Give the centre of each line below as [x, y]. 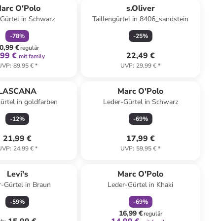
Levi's [17, 174]
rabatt [153, 160]
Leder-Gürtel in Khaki [141, 185]
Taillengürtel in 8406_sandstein [141, 19]
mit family [32, 56]
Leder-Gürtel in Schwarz [140, 102]
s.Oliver [140, 8]
